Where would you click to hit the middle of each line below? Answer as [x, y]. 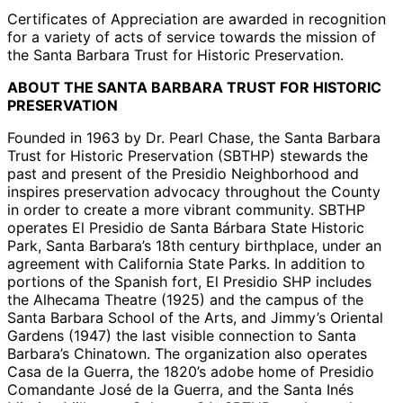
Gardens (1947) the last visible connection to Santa [182, 336]
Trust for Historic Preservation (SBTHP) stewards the [188, 156]
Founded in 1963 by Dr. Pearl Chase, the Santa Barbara [194, 138]
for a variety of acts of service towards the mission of [192, 37]
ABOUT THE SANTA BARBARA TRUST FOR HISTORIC [194, 88]
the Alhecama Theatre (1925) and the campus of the [185, 300]
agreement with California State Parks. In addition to [186, 264]
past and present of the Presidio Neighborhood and [183, 174]
